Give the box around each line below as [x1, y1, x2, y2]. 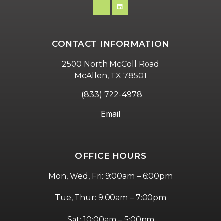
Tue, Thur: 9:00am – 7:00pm [55, 192, 166, 202]
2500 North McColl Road [62, 59, 159, 69]
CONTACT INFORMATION [52, 38, 169, 49]
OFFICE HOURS [75, 150, 146, 161]
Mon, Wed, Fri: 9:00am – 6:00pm [48, 171, 173, 181]
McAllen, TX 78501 [74, 71, 147, 80]
